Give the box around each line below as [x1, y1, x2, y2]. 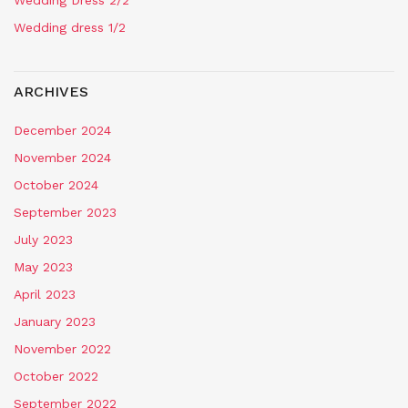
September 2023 [14, 205, 117, 220]
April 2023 [14, 287, 76, 302]
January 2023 [14, 314, 96, 330]
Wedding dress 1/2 [14, 20, 126, 36]
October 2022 [14, 369, 98, 384]
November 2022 [14, 342, 111, 357]
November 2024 [14, 150, 111, 166]
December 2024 [14, 123, 111, 138]
